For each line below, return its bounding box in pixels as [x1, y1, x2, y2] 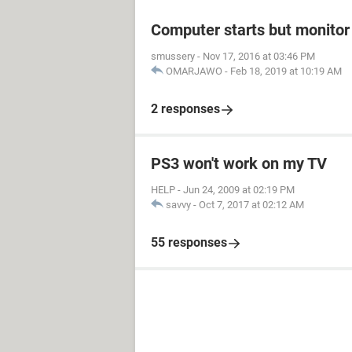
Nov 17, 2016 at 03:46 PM [203, 50, 315, 62]
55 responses [151, 235, 227, 250]
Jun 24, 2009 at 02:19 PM [183, 184, 295, 196]
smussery [151, 50, 195, 62]
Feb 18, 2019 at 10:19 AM [230, 65, 342, 77]
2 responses [151, 101, 220, 116]
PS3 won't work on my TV [151, 154, 327, 173]
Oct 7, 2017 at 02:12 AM [199, 199, 304, 211]
